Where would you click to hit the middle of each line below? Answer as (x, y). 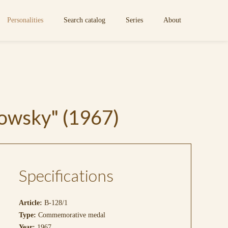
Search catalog (84, 20)
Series (134, 20)
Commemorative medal (70, 215)
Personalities (25, 20)
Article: (30, 203)
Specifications (66, 175)
